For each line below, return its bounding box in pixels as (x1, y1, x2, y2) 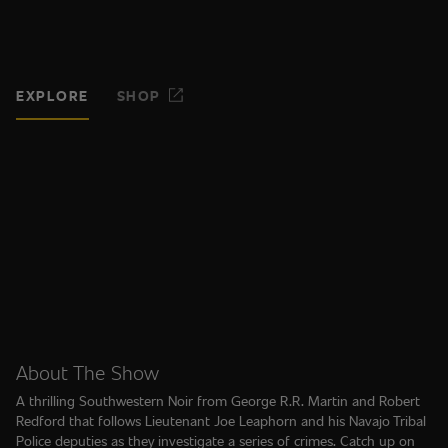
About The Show (16, 358, 159, 386)
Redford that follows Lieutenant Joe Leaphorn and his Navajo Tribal (16, 411, 426, 430)
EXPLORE (16, 85, 89, 105)
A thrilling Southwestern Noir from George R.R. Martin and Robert (16, 391, 420, 410)
